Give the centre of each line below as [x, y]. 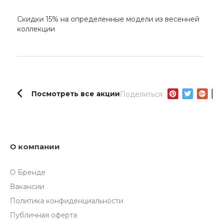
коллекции [36, 29]
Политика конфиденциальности [67, 201]
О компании [35, 147]
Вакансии [27, 187]
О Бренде [28, 172]
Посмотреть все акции [76, 94]
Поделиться [141, 94]
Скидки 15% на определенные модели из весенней [108, 19]
